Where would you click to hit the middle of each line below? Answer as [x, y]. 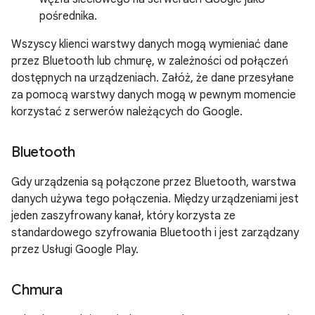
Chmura [37, 290]
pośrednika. [68, 16]
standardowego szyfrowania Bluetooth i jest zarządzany [155, 233]
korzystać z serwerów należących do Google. [127, 112]
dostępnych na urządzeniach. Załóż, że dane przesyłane [153, 78]
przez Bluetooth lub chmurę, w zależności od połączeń [150, 61]
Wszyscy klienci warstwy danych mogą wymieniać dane [150, 44]
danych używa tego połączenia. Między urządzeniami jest [155, 199]
